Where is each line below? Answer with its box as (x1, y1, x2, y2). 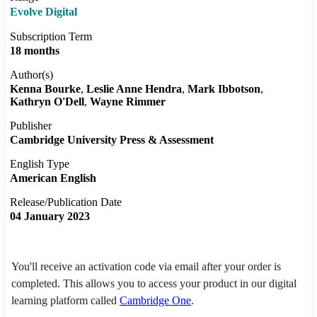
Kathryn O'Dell (10, 96, 84, 108)
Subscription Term (10, 30, 92, 43)
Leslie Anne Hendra (86, 83, 182, 96)
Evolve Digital (10, 6, 77, 18)
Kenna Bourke (10, 83, 81, 96)
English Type (10, 158, 69, 171)
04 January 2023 (10, 210, 90, 223)
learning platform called (11, 294, 120, 307)
